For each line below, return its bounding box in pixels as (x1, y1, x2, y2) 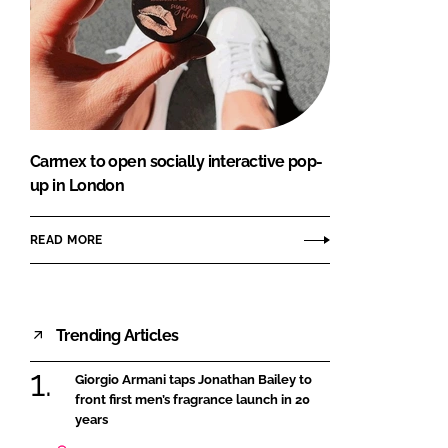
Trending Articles (56, 325, 179, 345)
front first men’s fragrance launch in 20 (75, 392, 310, 408)
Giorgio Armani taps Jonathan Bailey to (75, 372, 312, 388)
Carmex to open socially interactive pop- (30, 152, 323, 172)
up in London (30, 176, 125, 196)
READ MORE (30, 232, 103, 247)
